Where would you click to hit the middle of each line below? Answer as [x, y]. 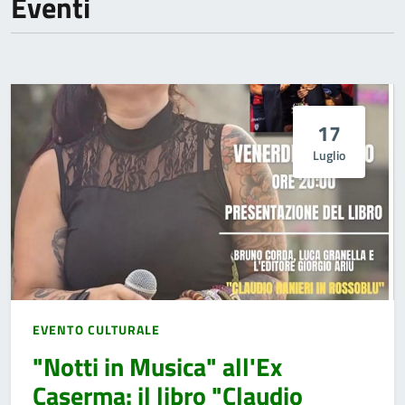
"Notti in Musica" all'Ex [157, 366]
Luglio [329, 155]
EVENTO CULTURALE [97, 329]
